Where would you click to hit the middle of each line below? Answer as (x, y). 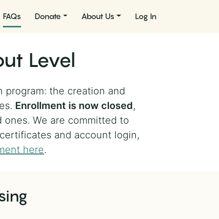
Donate (48, 16)
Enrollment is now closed (74, 106)
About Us (98, 16)
